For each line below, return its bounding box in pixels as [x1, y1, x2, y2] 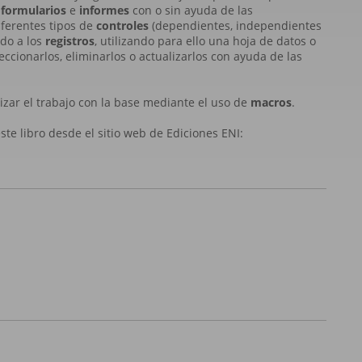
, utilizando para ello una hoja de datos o [95, 33, 316, 48]
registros [45, 33, 95, 48]
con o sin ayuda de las [129, 2, 253, 18]
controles [96, 18, 149, 33]
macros [250, 95, 292, 110]
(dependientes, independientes [149, 18, 322, 33]
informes [79, 2, 129, 18]
